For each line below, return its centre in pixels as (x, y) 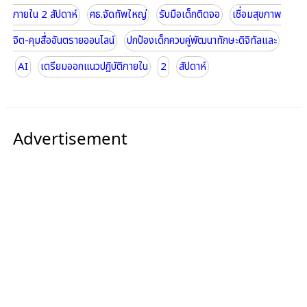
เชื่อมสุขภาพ (256, 15)
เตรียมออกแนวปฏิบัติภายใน (94, 67)
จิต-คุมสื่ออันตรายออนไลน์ (63, 41)
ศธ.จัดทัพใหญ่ (118, 15)
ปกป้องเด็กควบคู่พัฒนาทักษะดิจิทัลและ (201, 41)
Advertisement (70, 138)
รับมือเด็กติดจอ (189, 15)
